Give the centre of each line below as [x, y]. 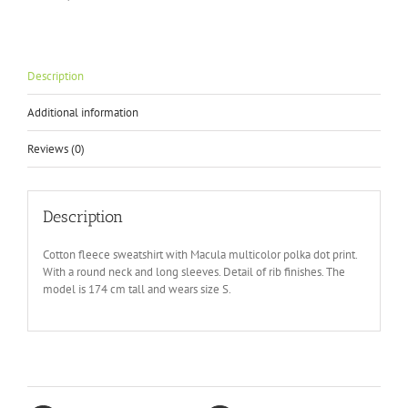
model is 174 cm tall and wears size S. [137, 290]
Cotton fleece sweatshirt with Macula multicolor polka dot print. [199, 255]
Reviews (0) [56, 148]
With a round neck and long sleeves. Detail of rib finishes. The [194, 272]
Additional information [83, 112]
